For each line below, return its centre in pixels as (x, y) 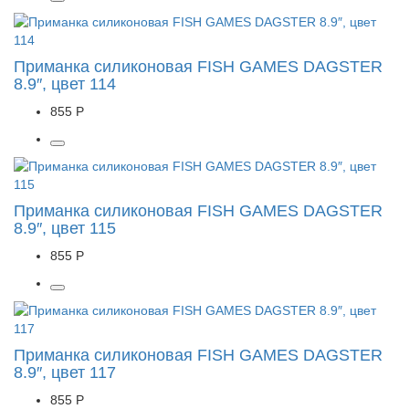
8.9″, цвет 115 (65, 228)
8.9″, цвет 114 (65, 84)
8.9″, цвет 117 (65, 372)
